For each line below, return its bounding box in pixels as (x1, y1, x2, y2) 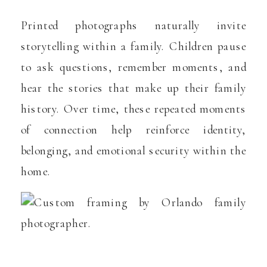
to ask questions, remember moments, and (21, 60, 246, 74)
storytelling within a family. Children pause (21, 39, 246, 54)
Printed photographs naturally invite (21, 18, 246, 33)
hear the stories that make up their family (21, 80, 246, 95)
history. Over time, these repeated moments (21, 101, 246, 116)
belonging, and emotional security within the (21, 143, 246, 158)
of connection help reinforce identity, (21, 122, 246, 137)
